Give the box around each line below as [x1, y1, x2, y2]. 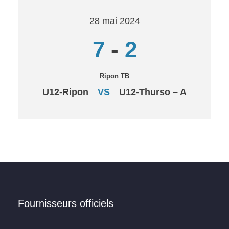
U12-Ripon [42, 87, 88, 97]
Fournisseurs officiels [18, 198, 113, 209]
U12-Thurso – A [119, 87, 187, 97]
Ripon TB [100, 72, 129, 80]
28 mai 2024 [89, 16, 140, 26]
